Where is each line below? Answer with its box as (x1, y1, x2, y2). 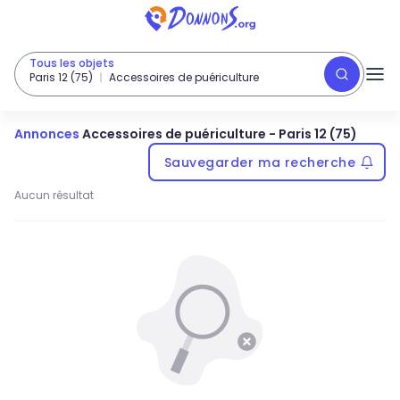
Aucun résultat (14, 187, 94, 203)
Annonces (14, 125, 79, 143)
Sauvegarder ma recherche (163, 153, 356, 171)
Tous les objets (29, 55, 114, 71)
